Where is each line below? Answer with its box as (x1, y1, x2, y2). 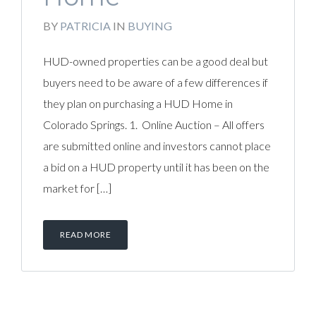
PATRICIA (60, 19, 111, 32)
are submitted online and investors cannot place (43, 139, 271, 152)
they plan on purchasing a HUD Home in (43, 97, 233, 110)
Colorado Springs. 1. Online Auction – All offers (43, 118, 265, 131)
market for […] (43, 181, 111, 195)
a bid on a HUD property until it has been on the (43, 160, 269, 174)
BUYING (128, 19, 172, 32)
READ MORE (60, 229, 111, 240)
